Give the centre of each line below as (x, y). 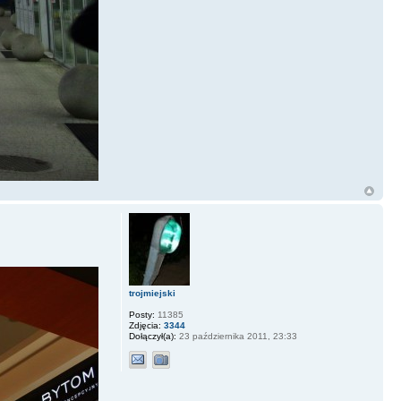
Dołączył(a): (152, 336)
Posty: (141, 314)
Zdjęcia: (145, 325)
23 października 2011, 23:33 (236, 336)
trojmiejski (152, 293)
